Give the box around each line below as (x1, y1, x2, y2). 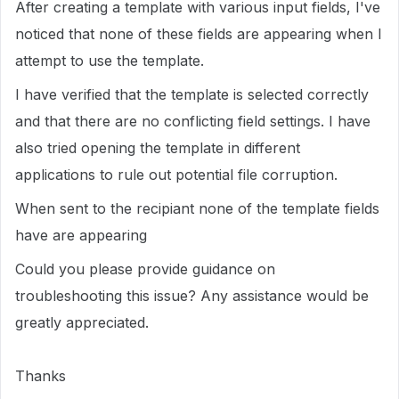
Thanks (15, 367, 70, 385)
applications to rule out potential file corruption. (15, 166, 338, 183)
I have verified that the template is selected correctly (15, 85, 369, 103)
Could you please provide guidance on (15, 260, 275, 278)
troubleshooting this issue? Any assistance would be (15, 287, 369, 305)
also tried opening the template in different (15, 139, 300, 157)
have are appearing (15, 226, 151, 244)
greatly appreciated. (15, 313, 149, 331)
